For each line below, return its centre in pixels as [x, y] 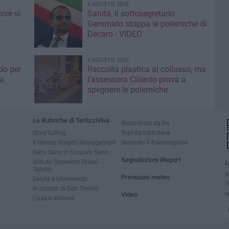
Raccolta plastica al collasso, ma [146, 70]
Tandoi [42, 169]
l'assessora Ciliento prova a [136, 80]
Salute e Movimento [60, 179]
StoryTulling [49, 133]
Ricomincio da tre [145, 123]
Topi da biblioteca [146, 133]
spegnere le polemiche [127, 90]
